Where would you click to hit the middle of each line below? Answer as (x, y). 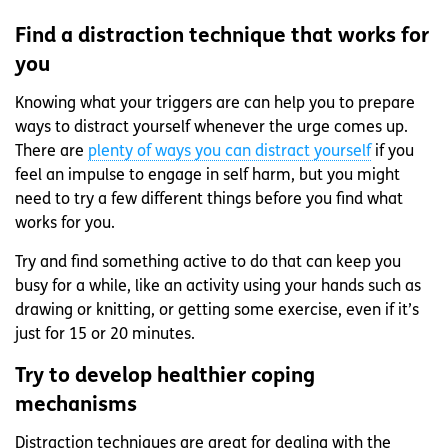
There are (51, 151)
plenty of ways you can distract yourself (229, 151)
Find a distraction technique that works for (222, 36)
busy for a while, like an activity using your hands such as (218, 286)
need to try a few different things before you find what (209, 199)
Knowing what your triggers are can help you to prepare (215, 103)
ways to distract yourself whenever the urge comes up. (211, 127)
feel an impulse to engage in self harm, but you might (207, 175)
